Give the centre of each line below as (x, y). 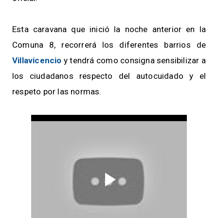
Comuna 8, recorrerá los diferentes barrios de (109, 45)
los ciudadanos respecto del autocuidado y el (109, 76)
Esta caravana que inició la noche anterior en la (109, 29)
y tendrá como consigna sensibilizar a (134, 61)
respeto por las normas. (57, 92)
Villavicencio (37, 61)
